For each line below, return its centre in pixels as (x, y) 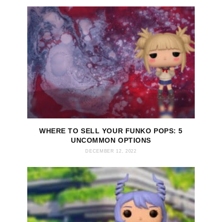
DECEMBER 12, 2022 (111, 151)
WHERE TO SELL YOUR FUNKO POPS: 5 (111, 131)
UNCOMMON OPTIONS (111, 140)
